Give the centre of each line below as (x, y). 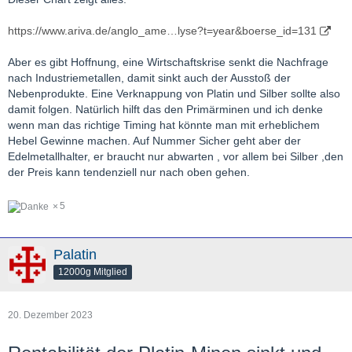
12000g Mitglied (93, 272)
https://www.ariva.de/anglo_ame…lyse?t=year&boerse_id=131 (162, 31)
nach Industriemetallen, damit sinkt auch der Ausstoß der (149, 78)
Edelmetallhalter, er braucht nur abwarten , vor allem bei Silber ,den (176, 157)
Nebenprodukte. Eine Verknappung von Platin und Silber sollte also (174, 94)
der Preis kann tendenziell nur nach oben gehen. (129, 172)
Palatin (75, 254)
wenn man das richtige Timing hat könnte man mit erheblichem (164, 125)
